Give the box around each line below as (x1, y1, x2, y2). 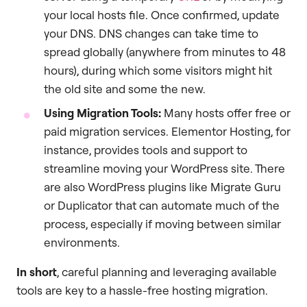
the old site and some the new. (44, 81, 206, 96)
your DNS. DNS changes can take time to (44, 25, 258, 40)
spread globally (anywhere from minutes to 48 (44, 44, 286, 59)
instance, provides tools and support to (44, 142, 247, 157)
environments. (44, 234, 120, 249)
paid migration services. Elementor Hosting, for (44, 123, 291, 138)
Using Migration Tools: (44, 105, 161, 120)
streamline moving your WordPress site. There (44, 160, 285, 175)
